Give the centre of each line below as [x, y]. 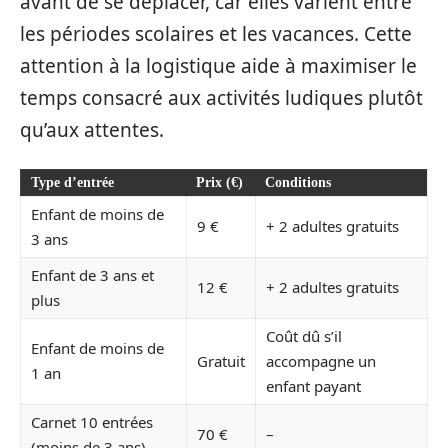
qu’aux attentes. [92, 130]
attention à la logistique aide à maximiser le [218, 66]
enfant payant [313, 385]
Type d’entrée [72, 182]
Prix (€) [219, 182]
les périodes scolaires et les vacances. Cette [216, 34]
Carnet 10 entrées [92, 421]
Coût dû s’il [304, 335]
